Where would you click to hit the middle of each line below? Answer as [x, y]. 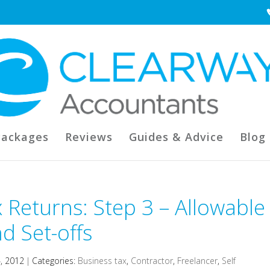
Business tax [102, 261]
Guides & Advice [176, 137]
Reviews [89, 137]
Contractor [152, 261]
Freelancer [198, 261]
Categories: [55, 261]
